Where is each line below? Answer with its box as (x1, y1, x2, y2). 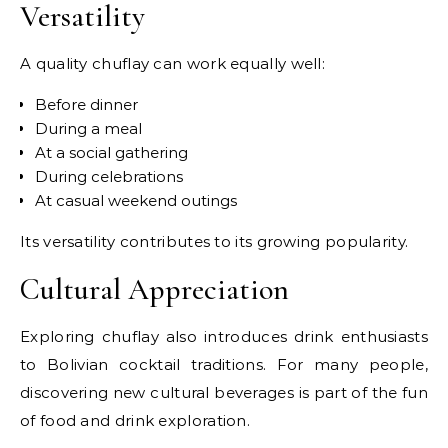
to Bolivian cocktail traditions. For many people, (20, 355, 428, 375)
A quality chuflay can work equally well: (20, 54, 325, 74)
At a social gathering (35, 143, 188, 163)
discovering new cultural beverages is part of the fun (20, 383, 428, 403)
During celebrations (35, 167, 183, 187)
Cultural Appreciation (20, 271, 289, 309)
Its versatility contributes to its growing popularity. (20, 232, 409, 252)
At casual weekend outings (35, 191, 237, 211)
